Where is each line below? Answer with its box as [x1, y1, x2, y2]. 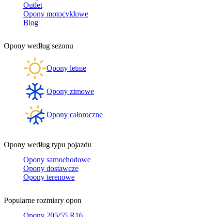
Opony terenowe [23, 173, 75, 182]
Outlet [23, 1, 42, 10]
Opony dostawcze [23, 164, 78, 173]
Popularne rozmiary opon [4, 196, 81, 204]
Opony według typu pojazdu [4, 140, 92, 149]
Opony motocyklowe [23, 10, 88, 18]
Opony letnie [46, 63, 86, 72]
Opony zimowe [46, 87, 94, 95]
